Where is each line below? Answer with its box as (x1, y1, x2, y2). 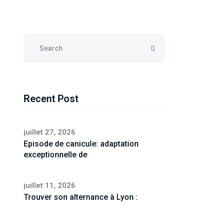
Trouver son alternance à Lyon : (24, 192, 138, 202)
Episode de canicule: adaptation (24, 139, 139, 148)
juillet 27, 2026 (24, 127, 75, 137)
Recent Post (24, 92, 78, 105)
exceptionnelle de (24, 149, 87, 159)
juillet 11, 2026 (24, 181, 75, 190)
